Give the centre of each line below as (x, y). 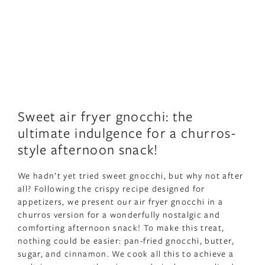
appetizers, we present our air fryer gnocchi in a (121, 202)
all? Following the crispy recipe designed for (112, 189)
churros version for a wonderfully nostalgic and (119, 215)
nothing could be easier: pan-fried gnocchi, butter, (126, 241)
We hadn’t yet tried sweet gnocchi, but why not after (131, 176)
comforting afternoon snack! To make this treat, (121, 228)
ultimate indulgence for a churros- (127, 133)
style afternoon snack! (88, 149)
